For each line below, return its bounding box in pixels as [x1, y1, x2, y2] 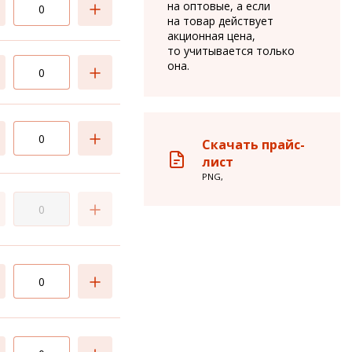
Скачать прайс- [202, 136, 305, 153]
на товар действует [167, 13, 273, 28]
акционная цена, [167, 28, 255, 43]
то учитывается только [167, 43, 295, 58]
